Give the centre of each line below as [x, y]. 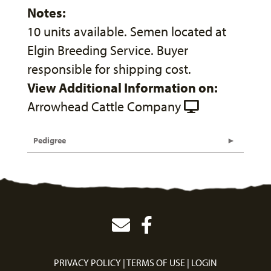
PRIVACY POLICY [87, 262]
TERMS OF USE [156, 262]
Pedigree [50, 140]
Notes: [47, 12]
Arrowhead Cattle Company [104, 106]
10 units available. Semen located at [127, 31]
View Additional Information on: [122, 87]
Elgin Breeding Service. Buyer [108, 50]
